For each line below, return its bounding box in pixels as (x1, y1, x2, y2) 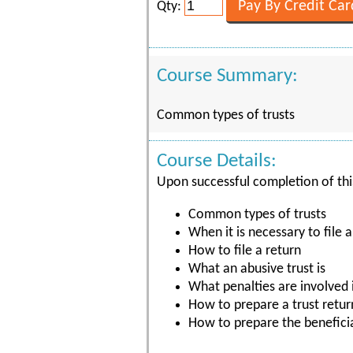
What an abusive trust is (188, 262, 325, 277)
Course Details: (157, 151, 277, 171)
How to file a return (188, 243, 301, 258)
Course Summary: (157, 66, 298, 86)
